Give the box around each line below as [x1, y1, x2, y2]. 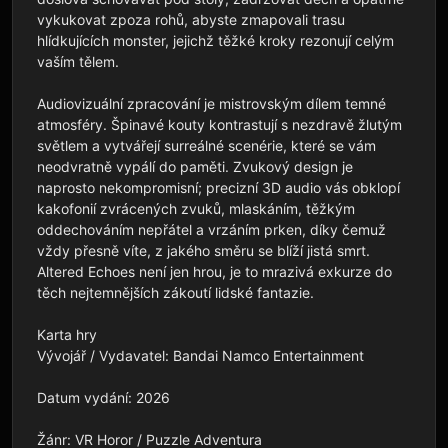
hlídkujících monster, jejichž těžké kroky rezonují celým [37, 31, 394, 49]
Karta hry [37, 325, 97, 343]
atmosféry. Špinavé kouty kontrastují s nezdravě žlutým [37, 115, 402, 133]
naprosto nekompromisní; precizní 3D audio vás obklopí [37, 178, 400, 196]
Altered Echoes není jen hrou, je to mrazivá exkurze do [37, 262, 392, 280]
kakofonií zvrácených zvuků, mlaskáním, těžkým [37, 199, 355, 217]
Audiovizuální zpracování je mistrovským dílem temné [37, 94, 386, 112]
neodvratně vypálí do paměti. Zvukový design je [37, 157, 353, 175]
